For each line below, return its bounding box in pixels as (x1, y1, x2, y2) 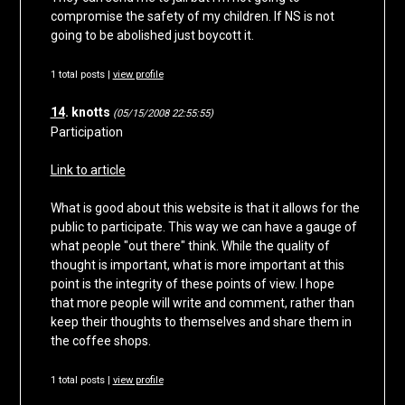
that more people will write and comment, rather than (50, 296, 354, 311)
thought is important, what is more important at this (50, 258, 344, 273)
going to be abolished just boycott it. (50, 28, 254, 43)
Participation (50, 125, 123, 140)
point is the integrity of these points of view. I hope (50, 277, 334, 292)
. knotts (64, 105, 110, 120)
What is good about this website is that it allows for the (50, 201, 360, 216)
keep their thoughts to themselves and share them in (50, 315, 352, 330)
